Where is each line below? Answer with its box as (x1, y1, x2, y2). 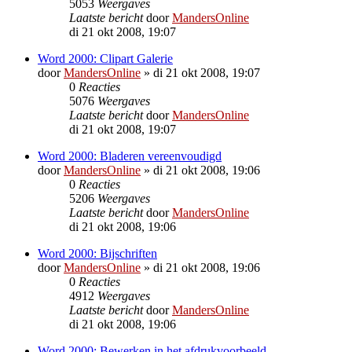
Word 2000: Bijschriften (38, 246, 157, 260)
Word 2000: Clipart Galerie (38, 51, 173, 65)
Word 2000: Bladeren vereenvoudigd (38, 148, 222, 163)
